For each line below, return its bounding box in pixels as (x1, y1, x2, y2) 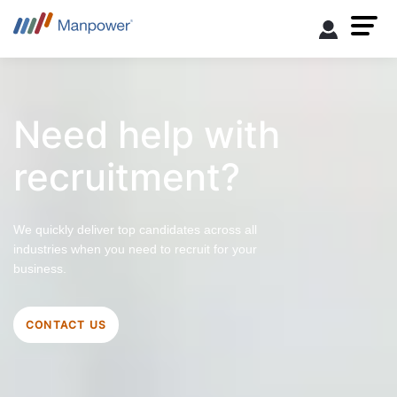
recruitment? (13, 153, 240, 199)
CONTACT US (26, 317, 106, 331)
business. (13, 261, 66, 276)
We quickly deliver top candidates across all (13, 222, 257, 237)
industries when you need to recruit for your (13, 241, 257, 256)
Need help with (13, 111, 280, 157)
